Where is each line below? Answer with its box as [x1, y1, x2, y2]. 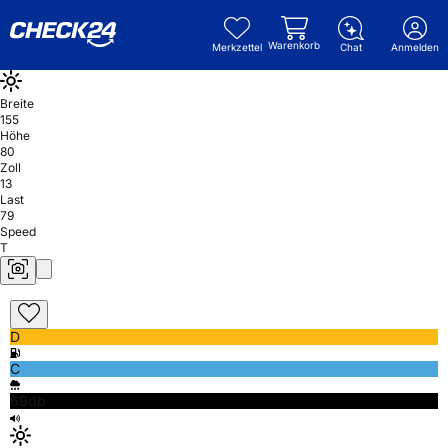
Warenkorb [268, 39, 320, 51]
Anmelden [391, 41, 439, 53]
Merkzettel [212, 41, 262, 53]
